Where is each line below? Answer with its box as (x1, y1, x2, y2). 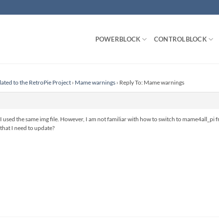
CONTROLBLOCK (153, 35, 207, 43)
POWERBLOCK (95, 35, 141, 43)
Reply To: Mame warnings (119, 79, 184, 86)
